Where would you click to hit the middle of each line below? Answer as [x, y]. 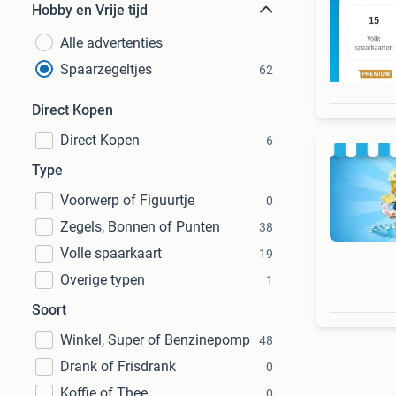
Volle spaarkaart [111, 253]
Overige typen [103, 280]
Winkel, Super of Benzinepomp [155, 340]
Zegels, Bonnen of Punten [140, 227]
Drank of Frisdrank [118, 366]
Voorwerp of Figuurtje [127, 200]
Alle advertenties [111, 43]
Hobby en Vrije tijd [90, 10]
